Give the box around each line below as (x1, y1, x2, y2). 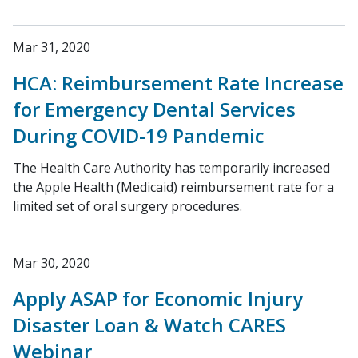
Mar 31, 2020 (13, 38, 90, 56)
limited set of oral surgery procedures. (13, 197, 242, 215)
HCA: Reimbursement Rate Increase (13, 70, 344, 96)
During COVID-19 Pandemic (13, 122, 265, 149)
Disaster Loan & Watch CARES (13, 312, 286, 338)
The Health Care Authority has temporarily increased (13, 159, 330, 177)
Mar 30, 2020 (13, 254, 90, 272)
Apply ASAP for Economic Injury (13, 285, 303, 312)
